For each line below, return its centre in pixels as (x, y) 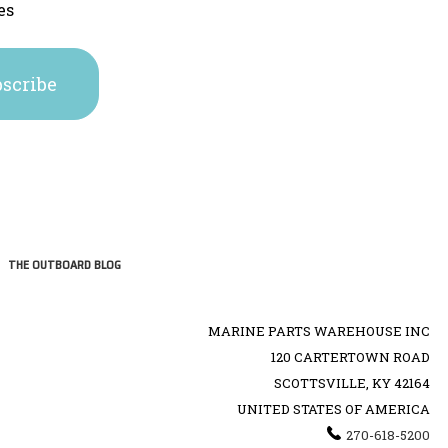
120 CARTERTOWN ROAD (350, 356)
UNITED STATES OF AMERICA (333, 408)
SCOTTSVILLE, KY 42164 (351, 382)
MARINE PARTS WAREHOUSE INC (318, 330)
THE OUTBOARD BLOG (64, 264)
